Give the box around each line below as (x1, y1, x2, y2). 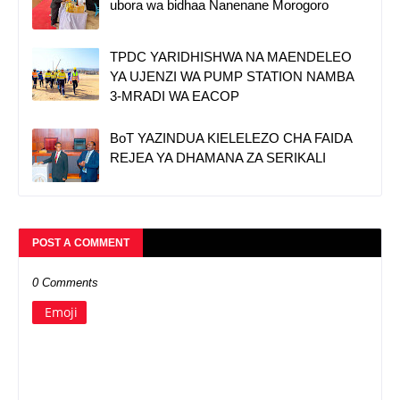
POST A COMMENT (32, 237, 129, 250)
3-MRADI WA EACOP (110, 88, 239, 104)
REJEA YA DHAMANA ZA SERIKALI (110, 150, 326, 166)
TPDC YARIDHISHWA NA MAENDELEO (110, 49, 352, 65)
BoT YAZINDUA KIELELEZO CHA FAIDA (110, 130, 352, 146)
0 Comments (32, 276, 98, 290)
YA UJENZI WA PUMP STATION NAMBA (110, 69, 354, 85)
